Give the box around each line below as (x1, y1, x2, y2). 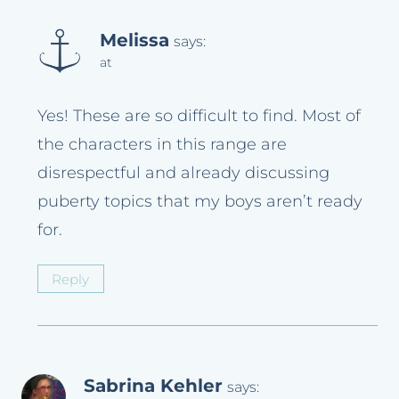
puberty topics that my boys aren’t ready (37, 191, 362, 211)
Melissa (100, 28, 169, 51)
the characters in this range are (37, 134, 287, 154)
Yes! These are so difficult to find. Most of (37, 105, 361, 126)
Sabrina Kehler (84, 374, 223, 397)
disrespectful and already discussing (37, 162, 330, 183)
